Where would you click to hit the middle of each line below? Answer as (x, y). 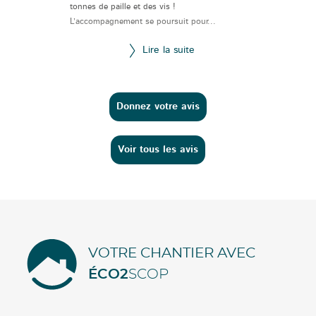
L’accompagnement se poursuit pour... (142, 22)
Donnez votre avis (158, 107)
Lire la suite (168, 50)
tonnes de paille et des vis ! (122, 7)
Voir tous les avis (158, 150)
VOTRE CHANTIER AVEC (171, 254)
